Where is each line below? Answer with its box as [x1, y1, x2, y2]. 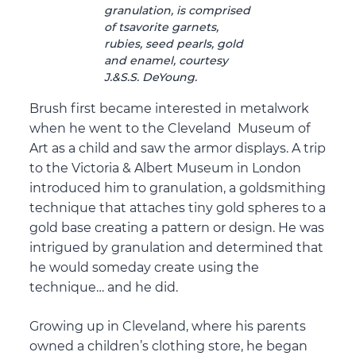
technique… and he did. [29, 280, 179, 296]
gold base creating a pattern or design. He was [29, 220, 325, 236]
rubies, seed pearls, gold [104, 37, 243, 52]
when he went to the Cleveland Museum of [29, 121, 311, 137]
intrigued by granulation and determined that [29, 240, 324, 256]
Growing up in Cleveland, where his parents [29, 319, 307, 335]
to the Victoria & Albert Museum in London [29, 161, 302, 176]
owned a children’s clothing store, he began [29, 339, 308, 354]
